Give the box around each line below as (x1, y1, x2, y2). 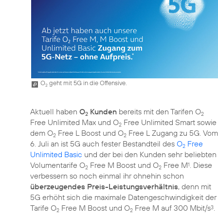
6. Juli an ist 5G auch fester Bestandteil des (30, 138, 177, 148)
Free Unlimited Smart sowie (122, 117, 217, 127)
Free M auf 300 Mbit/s (133, 202, 211, 213)
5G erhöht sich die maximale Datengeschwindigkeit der (30, 192, 217, 202)
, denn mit (178, 181, 211, 191)
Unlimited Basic (30, 149, 82, 159)
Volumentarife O (30, 160, 85, 170)
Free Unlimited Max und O (30, 117, 119, 127)
